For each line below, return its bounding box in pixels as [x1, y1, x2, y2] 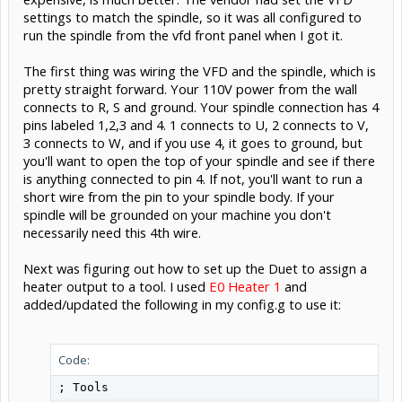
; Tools [58, 380, 109, 395]
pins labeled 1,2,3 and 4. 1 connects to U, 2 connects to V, [23, 115, 369, 134]
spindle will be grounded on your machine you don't [23, 205, 331, 223]
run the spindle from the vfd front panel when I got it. [23, 25, 343, 44]
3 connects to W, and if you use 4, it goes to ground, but [23, 133, 363, 152]
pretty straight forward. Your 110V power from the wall [23, 79, 357, 98]
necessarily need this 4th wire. [23, 223, 201, 241]
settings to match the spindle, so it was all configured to [23, 7, 362, 26]
